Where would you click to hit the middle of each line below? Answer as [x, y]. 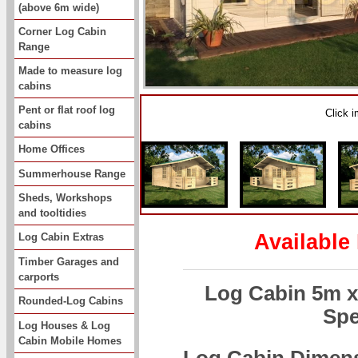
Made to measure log [70, 71]
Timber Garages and [69, 261]
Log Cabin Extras [61, 237]
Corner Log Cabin [62, 32]
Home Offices [52, 149]
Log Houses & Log [64, 325]
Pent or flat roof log [67, 110]
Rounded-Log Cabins [71, 300]
